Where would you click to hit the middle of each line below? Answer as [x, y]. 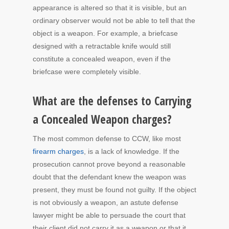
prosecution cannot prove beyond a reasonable [109, 164]
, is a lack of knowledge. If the [132, 152]
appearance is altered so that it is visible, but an [110, 8]
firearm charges [58, 152]
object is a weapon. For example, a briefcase [105, 33]
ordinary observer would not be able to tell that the [114, 21]
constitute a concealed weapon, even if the [102, 59]
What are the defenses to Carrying [112, 101]
